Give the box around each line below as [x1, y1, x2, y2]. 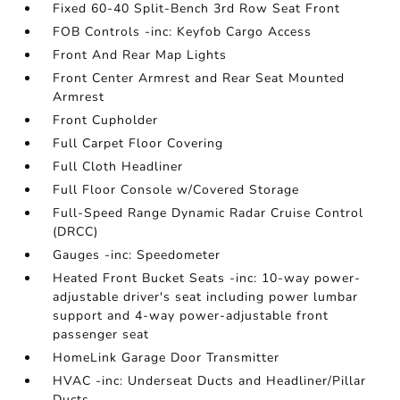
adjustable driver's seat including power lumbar [53, 288, 359, 306]
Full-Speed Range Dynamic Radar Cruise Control [53, 204, 364, 222]
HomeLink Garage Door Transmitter [53, 349, 280, 367]
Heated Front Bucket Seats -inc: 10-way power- [53, 270, 362, 287]
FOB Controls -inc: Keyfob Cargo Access [53, 23, 312, 41]
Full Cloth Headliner [53, 158, 184, 176]
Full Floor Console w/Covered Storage [53, 181, 300, 199]
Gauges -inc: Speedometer [53, 246, 221, 264]
